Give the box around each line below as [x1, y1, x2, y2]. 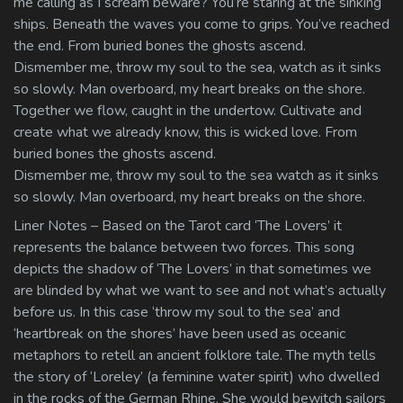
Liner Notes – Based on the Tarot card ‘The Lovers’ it [13, 215, 342, 236]
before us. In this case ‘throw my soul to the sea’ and [13, 301, 340, 322]
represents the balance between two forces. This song [13, 237, 354, 257]
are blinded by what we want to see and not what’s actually [13, 280, 386, 300]
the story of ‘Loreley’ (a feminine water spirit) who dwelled [13, 366, 380, 387]
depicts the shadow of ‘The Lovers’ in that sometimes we [13, 258, 372, 279]
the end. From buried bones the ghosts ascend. [13, 35, 306, 56]
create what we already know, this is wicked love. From [13, 121, 357, 142]
